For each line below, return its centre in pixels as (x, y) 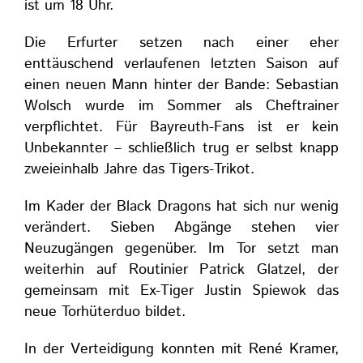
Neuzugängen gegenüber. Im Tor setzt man (181, 249)
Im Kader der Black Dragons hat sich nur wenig (181, 207)
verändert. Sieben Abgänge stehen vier (181, 228)
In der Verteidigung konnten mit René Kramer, (181, 349)
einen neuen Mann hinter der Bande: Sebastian (181, 85)
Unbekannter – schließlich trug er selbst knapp (181, 148)
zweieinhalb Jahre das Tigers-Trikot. (139, 169)
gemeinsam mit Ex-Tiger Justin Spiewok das (181, 291)
